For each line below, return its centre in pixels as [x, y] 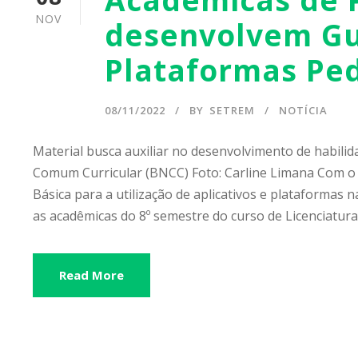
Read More [91, 274]
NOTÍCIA [303, 110]
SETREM [232, 110]
